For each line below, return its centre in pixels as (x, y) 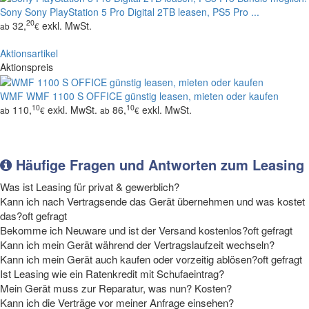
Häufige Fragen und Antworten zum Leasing (158, 164)
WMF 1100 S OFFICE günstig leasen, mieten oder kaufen (152, 96)
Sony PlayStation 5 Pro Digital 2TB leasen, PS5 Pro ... (142, 11)
